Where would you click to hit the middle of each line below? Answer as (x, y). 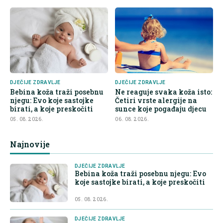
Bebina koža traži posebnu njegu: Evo (140, 173)
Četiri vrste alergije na (156, 100)
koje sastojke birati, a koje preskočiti (140, 182)
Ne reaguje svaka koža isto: (164, 92)
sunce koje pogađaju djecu (161, 109)
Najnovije (30, 144)
